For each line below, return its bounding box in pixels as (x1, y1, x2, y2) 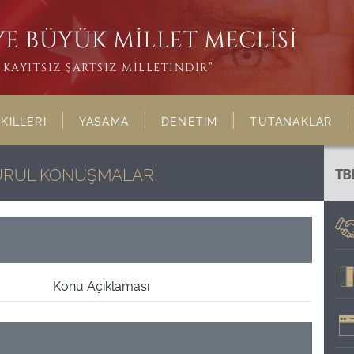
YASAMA (78, 113, 130, 128)
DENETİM (161, 113, 218, 128)
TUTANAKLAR (250, 113, 333, 128)
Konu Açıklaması (53, 277, 149, 294)
